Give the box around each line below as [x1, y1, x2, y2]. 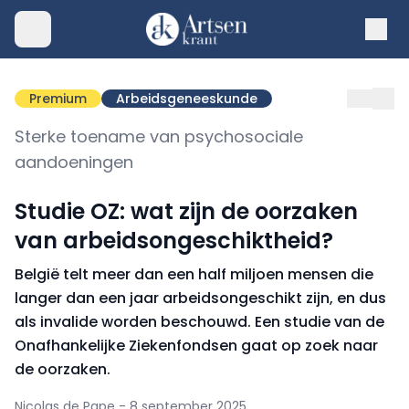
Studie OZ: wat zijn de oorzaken [15, 196, 358, 226]
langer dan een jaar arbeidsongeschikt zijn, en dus [15, 288, 386, 309]
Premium [29, 89, 87, 108]
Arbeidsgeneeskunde [116, 89, 257, 108]
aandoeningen [15, 151, 133, 173]
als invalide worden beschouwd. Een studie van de [15, 311, 384, 332]
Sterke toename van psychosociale [15, 125, 303, 148]
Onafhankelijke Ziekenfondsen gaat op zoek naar [15, 335, 378, 356]
